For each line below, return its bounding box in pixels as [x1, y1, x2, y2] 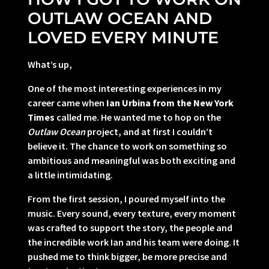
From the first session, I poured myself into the [28, 193, 225, 205]
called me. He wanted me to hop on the [55, 111, 221, 124]
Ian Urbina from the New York [106, 97, 234, 109]
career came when [28, 97, 106, 109]
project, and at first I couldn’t [85, 125, 213, 138]
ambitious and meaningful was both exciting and [28, 154, 235, 167]
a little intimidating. [28, 169, 113, 181]
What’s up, [28, 58, 72, 71]
